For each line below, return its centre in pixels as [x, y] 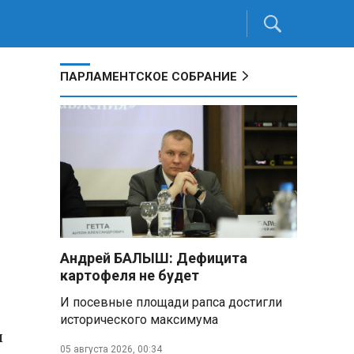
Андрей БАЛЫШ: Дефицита [154, 258]
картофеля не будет [130, 275]
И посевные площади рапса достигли [171, 302]
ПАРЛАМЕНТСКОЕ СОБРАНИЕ [149, 77]
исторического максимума [139, 320]
